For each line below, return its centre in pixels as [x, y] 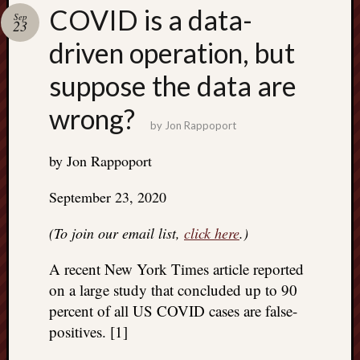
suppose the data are [173, 86]
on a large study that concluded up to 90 [173, 290]
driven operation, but [172, 53]
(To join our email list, [117, 233]
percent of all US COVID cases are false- [173, 311]
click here [212, 233]
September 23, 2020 [108, 197]
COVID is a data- [151, 20]
